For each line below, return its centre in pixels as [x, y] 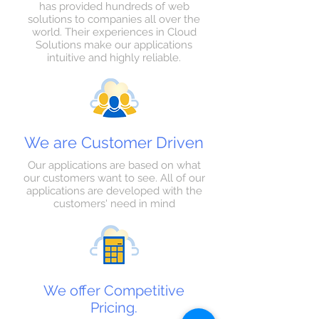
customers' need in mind [114, 204]
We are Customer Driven [114, 142]
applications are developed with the [114, 191]
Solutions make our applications [114, 45]
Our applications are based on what [114, 165]
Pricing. [114, 308]
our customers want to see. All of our [114, 178]
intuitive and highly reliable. [114, 58]
